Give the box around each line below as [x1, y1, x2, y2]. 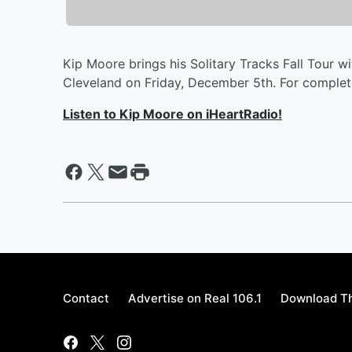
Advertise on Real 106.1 [128, 290, 262, 306]
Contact [63, 290, 109, 306]
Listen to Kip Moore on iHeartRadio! [63, 105, 282, 122]
